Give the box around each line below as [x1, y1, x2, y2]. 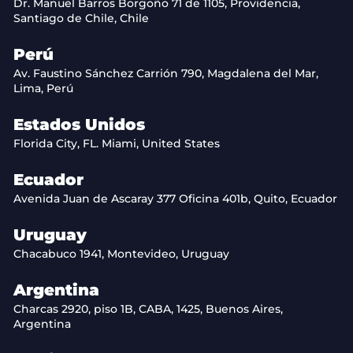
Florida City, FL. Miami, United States [13, 136, 220, 150]
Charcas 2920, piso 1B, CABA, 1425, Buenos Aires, [13, 301, 283, 316]
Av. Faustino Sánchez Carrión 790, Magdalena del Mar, [13, 65, 318, 80]
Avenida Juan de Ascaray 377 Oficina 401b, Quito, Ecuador [13, 191, 337, 206]
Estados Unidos [13, 114, 145, 134]
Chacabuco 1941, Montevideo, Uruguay [13, 246, 229, 261]
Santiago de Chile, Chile [13, 10, 149, 25]
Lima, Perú [13, 80, 73, 95]
